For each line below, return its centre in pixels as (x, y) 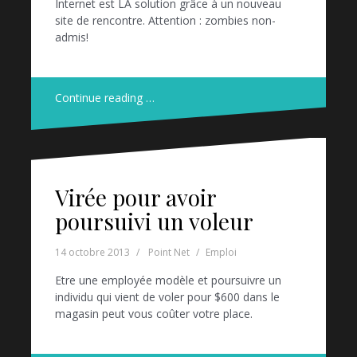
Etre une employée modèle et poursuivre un (168, 280)
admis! (72, 37)
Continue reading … (105, 97)
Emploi (221, 252)
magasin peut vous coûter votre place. (154, 313)
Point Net (169, 252)
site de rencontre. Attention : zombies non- (165, 20)
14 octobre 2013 (92, 252)
